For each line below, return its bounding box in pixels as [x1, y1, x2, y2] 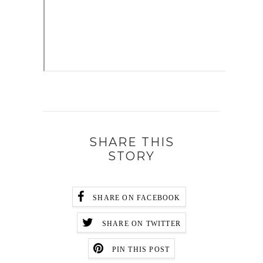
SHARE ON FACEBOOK [93, 194, 181, 203]
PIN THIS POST [112, 245, 170, 254]
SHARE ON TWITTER [102, 220, 181, 228]
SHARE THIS [89, 134, 174, 149]
